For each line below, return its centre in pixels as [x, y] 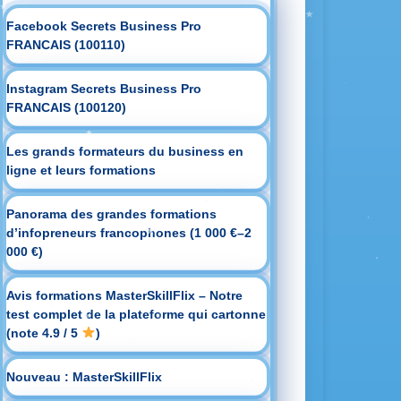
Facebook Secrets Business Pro [104, 26]
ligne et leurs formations [81, 170]
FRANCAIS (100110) [66, 45]
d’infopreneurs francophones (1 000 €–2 [129, 233]
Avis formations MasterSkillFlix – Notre [125, 295]
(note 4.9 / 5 [44, 333]
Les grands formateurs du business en [125, 151]
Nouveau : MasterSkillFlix [85, 377]
